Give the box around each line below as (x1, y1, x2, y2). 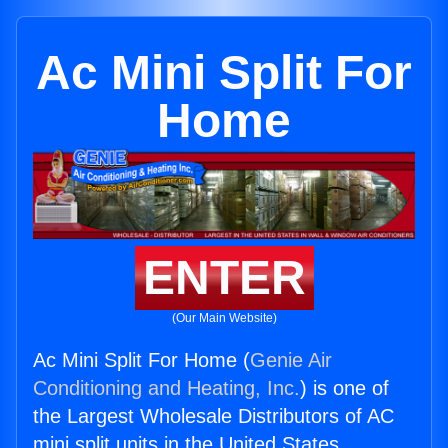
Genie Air (250, 349, 332, 372)
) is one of (300, 377, 389, 400)
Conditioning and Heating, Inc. (33, 377, 300, 400)
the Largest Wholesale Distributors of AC (33, 405, 394, 428)
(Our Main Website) (171, 311, 277, 326)
